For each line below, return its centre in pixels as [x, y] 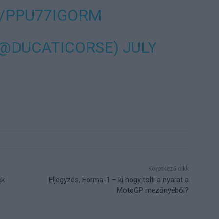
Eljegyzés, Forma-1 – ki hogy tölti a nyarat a [119, 180]
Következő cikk [168, 169]
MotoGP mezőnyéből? [153, 190]
